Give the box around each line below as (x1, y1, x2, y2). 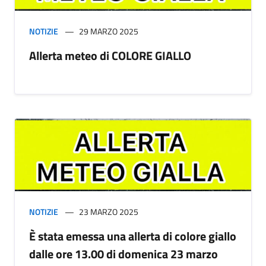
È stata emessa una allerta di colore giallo (29, 227, 236, 246)
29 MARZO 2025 (79, 25, 138, 38)
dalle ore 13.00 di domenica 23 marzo (29, 245, 218, 264)
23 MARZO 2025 (79, 205, 138, 218)
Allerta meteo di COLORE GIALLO (29, 46, 191, 65)
